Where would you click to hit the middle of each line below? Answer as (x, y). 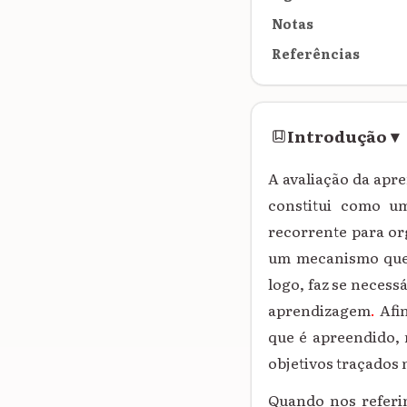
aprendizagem (319, 309)
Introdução (338, 136)
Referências (316, 53)
